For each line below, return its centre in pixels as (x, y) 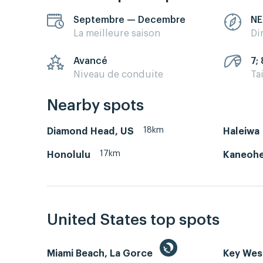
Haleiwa (241, 131)
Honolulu (69, 155)
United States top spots (133, 220)
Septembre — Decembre (129, 20)
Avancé (90, 61)
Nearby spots (95, 105)
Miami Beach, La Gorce (101, 253)
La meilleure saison (117, 34)
